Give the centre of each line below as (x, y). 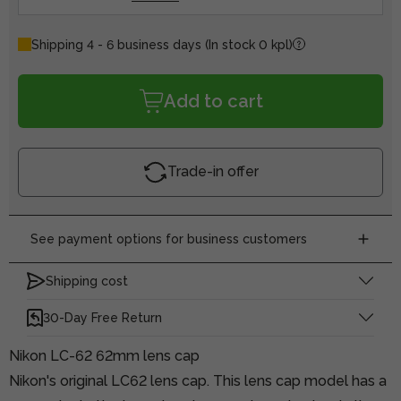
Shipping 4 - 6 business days (118, 44)
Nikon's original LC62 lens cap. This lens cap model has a (198, 380)
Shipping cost (87, 281)
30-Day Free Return (102, 317)
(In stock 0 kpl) (249, 44)
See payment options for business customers (169, 239)
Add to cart (213, 101)
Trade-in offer (213, 172)
